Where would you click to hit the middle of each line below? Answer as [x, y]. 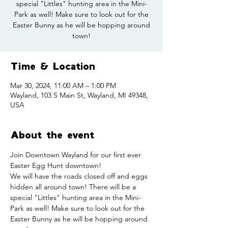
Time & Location [53, 66]
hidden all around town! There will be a [74, 187]
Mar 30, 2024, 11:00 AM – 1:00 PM [63, 85]
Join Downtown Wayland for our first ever [77, 155]
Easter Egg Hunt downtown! [56, 165]
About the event [52, 135]
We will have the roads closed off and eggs [80, 176]
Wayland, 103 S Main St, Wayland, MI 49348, [79, 95]
